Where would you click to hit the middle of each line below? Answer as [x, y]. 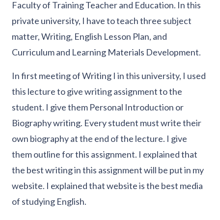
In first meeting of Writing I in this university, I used [109, 76]
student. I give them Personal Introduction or [98, 107]
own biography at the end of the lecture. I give [99, 139]
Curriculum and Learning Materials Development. [106, 52]
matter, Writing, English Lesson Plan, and [89, 37]
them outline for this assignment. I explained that [105, 154]
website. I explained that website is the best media [107, 186]
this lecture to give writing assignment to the [97, 92]
